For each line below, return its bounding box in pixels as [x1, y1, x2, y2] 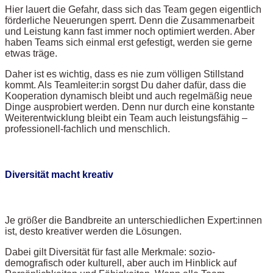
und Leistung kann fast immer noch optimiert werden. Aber [5, 26, 255, 37]
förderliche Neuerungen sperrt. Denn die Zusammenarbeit [5, 15, 254, 26]
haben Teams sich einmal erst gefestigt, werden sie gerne [5, 37, 252, 48]
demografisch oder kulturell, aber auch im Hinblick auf [5, 258, 236, 269]
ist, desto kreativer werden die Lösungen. [5, 226, 182, 237]
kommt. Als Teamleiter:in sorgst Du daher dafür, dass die [5, 79, 246, 90]
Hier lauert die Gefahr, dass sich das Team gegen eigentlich [5, 4, 261, 15]
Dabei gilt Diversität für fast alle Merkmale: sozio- [5, 247, 215, 258]
